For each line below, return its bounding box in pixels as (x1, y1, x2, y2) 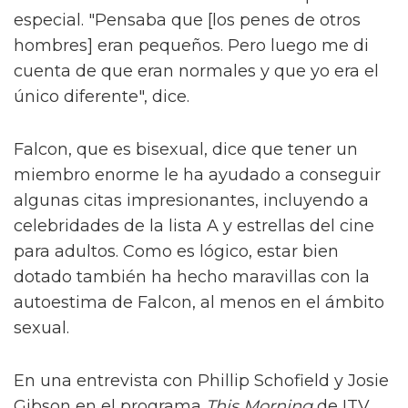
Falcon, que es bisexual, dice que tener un (14, 139, 358, 160)
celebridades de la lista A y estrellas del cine (14, 216, 374, 237)
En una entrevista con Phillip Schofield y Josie (14, 371, 389, 392)
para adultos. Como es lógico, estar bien (14, 241, 339, 262)
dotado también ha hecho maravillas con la (14, 267, 370, 288)
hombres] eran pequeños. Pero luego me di (14, 36, 369, 56)
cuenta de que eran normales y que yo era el (14, 61, 379, 82)
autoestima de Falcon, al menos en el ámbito (14, 292, 384, 313)
